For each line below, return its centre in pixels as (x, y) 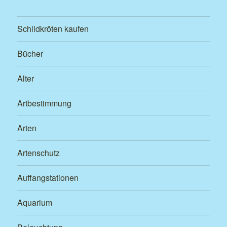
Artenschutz (39, 153)
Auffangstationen (48, 178)
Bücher (30, 54)
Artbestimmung (45, 103)
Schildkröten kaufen (53, 29)
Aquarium (35, 203)
